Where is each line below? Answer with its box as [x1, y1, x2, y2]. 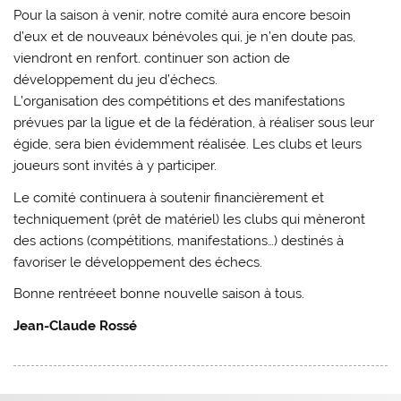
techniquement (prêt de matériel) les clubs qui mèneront [13, 210, 366, 227]
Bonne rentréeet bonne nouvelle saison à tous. [13, 286, 305, 303]
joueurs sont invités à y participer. [13, 158, 218, 175]
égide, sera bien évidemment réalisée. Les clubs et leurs [13, 136, 363, 153]
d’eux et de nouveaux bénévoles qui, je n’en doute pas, [13, 29, 356, 46]
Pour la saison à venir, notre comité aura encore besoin [13, 7, 352, 24]
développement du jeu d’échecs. [13, 72, 218, 89]
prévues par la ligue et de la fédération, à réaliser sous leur [13, 115, 375, 132]
